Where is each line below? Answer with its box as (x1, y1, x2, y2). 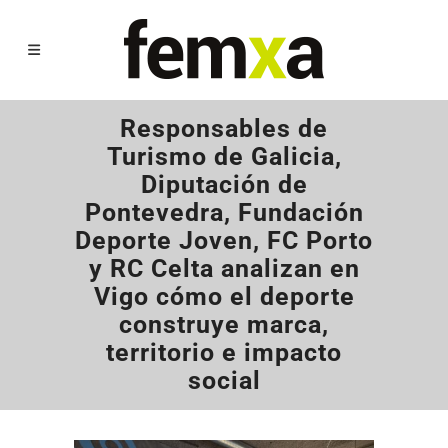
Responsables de (120, 114, 328, 143)
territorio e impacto (106, 338, 342, 367)
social (187, 366, 261, 395)
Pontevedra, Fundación (84, 198, 364, 227)
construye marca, (119, 310, 329, 339)
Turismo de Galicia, (106, 142, 342, 171)
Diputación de (140, 170, 308, 199)
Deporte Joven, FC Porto (75, 226, 373, 255)
